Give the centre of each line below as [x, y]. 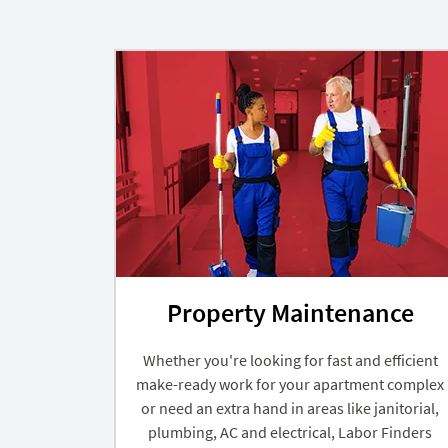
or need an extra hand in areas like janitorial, [290, 407]
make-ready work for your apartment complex [290, 383]
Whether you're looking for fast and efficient [290, 359]
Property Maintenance [290, 312]
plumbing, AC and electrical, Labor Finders [290, 431]
